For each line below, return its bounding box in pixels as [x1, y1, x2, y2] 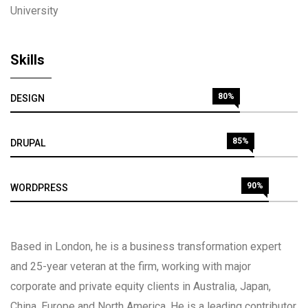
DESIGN [10, 92, 45, 104]
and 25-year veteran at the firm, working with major [10, 259, 251, 273]
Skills [10, 51, 45, 68]
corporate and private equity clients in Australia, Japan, [10, 279, 271, 293]
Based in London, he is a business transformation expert [10, 239, 281, 253]
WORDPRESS [10, 181, 68, 193]
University [10, 3, 58, 17]
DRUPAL [10, 137, 45, 148]
